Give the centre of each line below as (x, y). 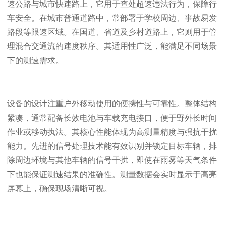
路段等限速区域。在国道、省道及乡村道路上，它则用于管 (112, 32)
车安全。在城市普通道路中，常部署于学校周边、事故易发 (112, 18)
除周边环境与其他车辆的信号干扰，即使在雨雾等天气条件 (112, 160)
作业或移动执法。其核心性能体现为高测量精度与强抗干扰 (112, 132)
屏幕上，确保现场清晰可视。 (60, 188)
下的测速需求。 (35, 60)
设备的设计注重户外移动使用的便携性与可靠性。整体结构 (112, 103)
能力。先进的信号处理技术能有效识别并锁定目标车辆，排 (112, 146)
